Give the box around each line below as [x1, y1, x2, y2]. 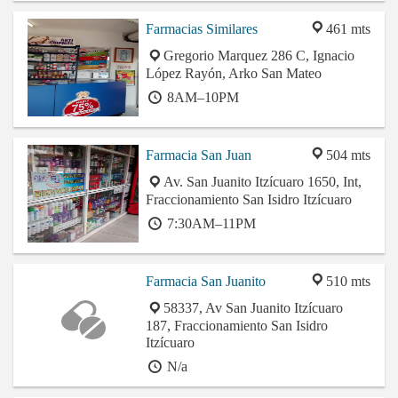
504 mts [326, 147, 370, 163]
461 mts [326, 21, 370, 37]
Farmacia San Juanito [146, 274, 266, 290]
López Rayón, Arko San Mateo [146, 66, 322, 82]
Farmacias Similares [146, 21, 258, 37]
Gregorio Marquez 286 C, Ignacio [163, 48, 354, 64]
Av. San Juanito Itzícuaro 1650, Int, [163, 174, 362, 190]
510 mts [326, 274, 370, 290]
